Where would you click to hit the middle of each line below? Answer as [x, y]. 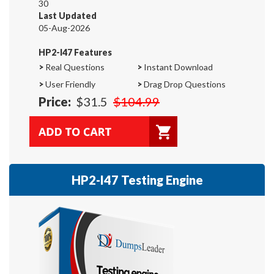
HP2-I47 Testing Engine [137, 180]
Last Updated [68, 15]
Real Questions [74, 67]
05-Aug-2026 [64, 28]
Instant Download [177, 67]
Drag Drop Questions [184, 84]
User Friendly [69, 84]
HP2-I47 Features [75, 52]
